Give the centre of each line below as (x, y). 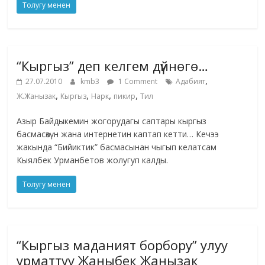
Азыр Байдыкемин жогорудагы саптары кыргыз (112, 121)
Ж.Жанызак (36, 96)
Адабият (191, 82)
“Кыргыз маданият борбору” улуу (122, 245)
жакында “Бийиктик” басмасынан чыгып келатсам (117, 147)
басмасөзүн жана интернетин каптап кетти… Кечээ (118, 134)
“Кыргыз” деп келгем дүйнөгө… (113, 66)
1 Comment (137, 82)
